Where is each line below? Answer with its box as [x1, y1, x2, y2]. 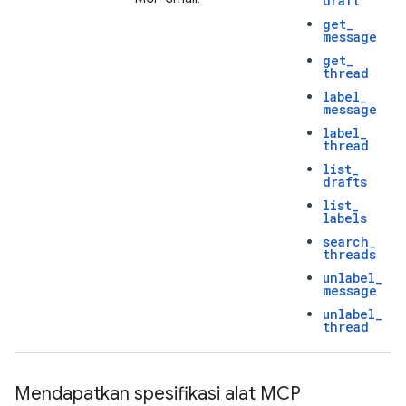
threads [323, 246, 376, 263]
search [323, 233, 369, 250]
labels [323, 209, 367, 227]
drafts [323, 173, 367, 190]
